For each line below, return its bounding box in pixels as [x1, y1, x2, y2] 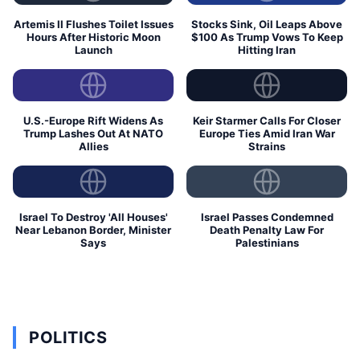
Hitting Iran [238, 43, 296, 56]
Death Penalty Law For [210, 223, 324, 236]
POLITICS [29, 327, 107, 347]
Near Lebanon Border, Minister [15, 223, 171, 236]
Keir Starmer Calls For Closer [193, 113, 341, 127]
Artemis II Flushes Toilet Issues [13, 17, 174, 31]
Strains [248, 139, 285, 153]
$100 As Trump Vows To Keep [190, 30, 343, 43]
